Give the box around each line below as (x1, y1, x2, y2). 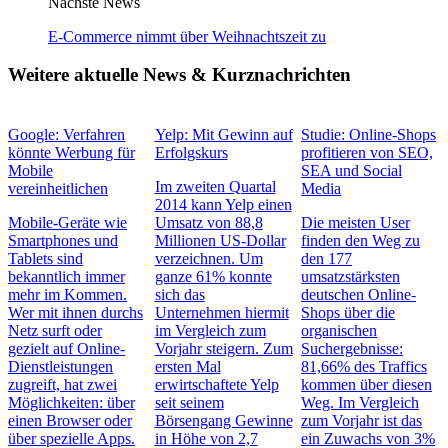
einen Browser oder (8, 412, 132, 429)
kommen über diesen (301, 376, 433, 393)
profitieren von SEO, (301, 144, 434, 161)
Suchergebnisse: (301, 340, 404, 357)
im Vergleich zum (154, 322, 266, 339)
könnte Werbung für (8, 144, 135, 161)
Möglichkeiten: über (8, 394, 135, 411)
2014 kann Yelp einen (154, 196, 292, 213)
